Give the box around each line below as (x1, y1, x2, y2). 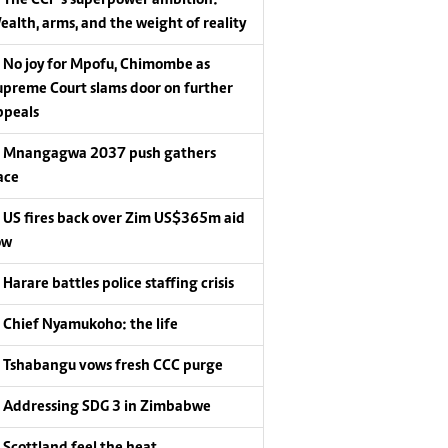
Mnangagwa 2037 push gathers (3, 145, 217, 162)
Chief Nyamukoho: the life (3, 316, 179, 333)
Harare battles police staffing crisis (3, 275, 235, 292)
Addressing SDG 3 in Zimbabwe (3, 398, 212, 415)
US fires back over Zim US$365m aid (3, 210, 246, 227)
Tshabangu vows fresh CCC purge (3, 357, 224, 374)
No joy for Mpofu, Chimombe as (3, 56, 211, 73)
